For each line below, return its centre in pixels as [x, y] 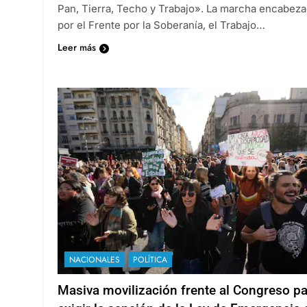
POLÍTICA [150, 259]
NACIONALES [95, 259]
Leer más [77, 47]
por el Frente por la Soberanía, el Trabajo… [161, 25]
